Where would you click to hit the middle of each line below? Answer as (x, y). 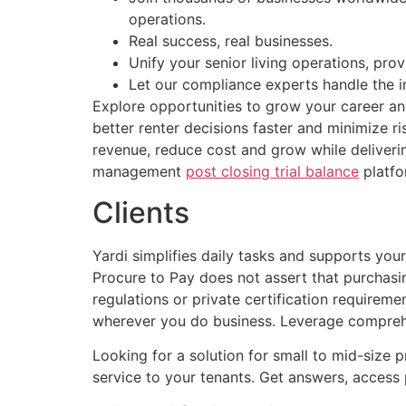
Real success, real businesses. (231, 41)
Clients (141, 212)
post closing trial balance (272, 172)
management (139, 172)
